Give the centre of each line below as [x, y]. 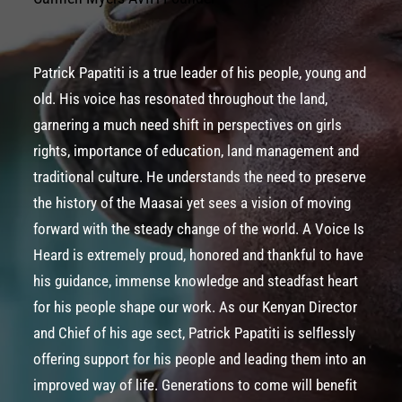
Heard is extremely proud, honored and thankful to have [198, 255]
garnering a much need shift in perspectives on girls [188, 125]
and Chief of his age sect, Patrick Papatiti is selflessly [194, 333]
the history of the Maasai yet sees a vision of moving [192, 203]
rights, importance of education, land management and [196, 151]
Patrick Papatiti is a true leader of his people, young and [200, 73]
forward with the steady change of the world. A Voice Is [199, 229]
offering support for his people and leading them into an [200, 359]
